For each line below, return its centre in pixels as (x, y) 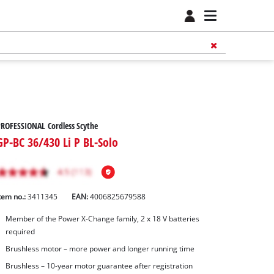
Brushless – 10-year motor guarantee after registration (99, 265)
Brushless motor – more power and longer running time (100, 249)
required (20, 232)
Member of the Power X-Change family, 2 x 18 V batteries (102, 219)
